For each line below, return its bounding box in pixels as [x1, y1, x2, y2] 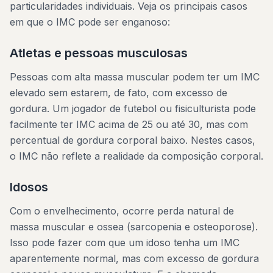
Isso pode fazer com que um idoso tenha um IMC [10, 236, 239, 249]
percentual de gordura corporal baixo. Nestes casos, [10, 134, 255, 146]
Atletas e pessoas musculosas [10, 46, 188, 60]
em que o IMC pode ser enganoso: [10, 16, 170, 28]
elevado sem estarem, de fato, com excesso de [10, 87, 227, 99]
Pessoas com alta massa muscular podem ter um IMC [10, 71, 260, 83]
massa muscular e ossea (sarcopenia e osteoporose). [10, 221, 258, 233]
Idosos [10, 180, 48, 194]
